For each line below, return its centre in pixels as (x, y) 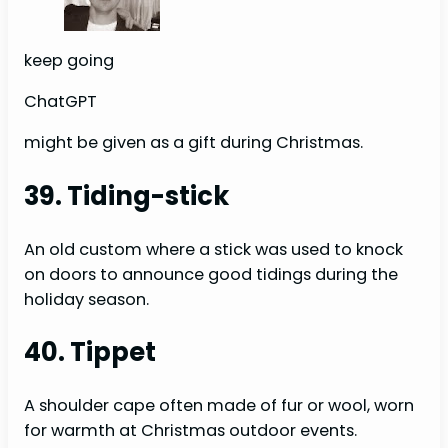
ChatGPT (60, 101)
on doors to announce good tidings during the (211, 274)
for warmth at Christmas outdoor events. (190, 430)
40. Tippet (90, 352)
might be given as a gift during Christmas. (193, 143)
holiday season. (86, 299)
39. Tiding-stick (126, 195)
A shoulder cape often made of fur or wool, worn (219, 405)
